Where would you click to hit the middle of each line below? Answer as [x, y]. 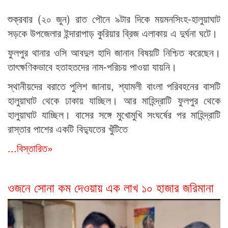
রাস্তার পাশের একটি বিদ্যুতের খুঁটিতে [68, 129]
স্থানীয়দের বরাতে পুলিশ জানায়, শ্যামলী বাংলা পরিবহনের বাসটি [114, 86]
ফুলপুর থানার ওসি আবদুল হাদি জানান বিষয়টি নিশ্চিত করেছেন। [114, 52]
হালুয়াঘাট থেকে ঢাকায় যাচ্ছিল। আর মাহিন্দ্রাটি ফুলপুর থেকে [114, 100]
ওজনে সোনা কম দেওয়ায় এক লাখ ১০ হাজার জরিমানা [111, 187]
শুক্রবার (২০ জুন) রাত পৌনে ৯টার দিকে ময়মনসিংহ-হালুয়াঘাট [114, 19]
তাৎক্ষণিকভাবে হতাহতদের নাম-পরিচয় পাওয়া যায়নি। [92, 67]
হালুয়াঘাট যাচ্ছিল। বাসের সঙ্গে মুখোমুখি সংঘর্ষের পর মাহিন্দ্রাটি [114, 115]
